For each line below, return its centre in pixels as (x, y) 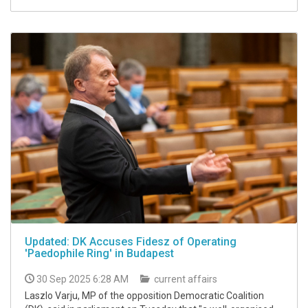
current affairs (185, 279)
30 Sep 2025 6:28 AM (82, 279)
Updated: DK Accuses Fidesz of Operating (131, 242)
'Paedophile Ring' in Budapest (99, 253)
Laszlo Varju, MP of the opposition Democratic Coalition (144, 296)
